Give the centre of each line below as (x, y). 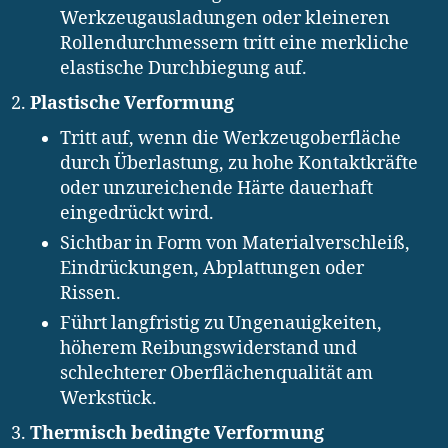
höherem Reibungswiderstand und (208, 348)
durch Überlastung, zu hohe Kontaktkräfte (239, 163)
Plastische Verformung (132, 103)
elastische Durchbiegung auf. (183, 68)
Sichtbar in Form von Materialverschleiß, (235, 243)
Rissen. (90, 293)
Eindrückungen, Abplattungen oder (212, 268)
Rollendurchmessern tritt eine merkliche (234, 43)
